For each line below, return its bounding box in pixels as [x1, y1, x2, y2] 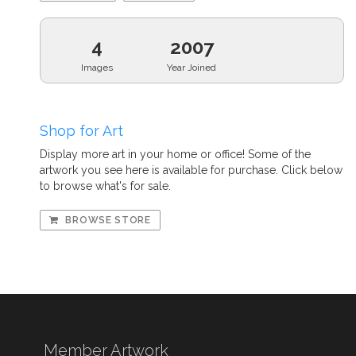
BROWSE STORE [62, 214, 151, 226]
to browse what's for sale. [40, 179, 171, 192]
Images [81, 61, 114, 73]
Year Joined [167, 61, 217, 73]
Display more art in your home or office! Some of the [40, 147, 311, 161]
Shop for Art [40, 122, 123, 139]
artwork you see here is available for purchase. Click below [40, 163, 342, 176]
